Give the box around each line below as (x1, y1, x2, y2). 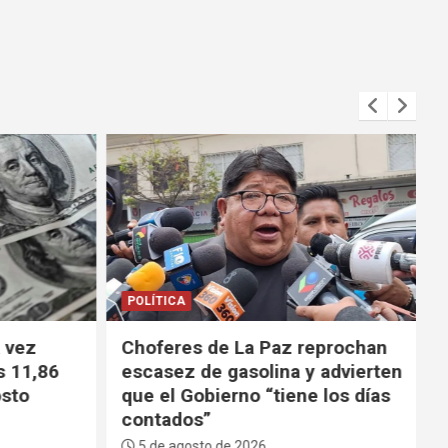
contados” (118, 408, 208, 432)
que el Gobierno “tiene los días (118, 384, 387, 408)
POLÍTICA (124, 294, 182, 309)
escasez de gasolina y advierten (118, 360, 399, 384)
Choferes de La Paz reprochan (118, 336, 384, 360)
